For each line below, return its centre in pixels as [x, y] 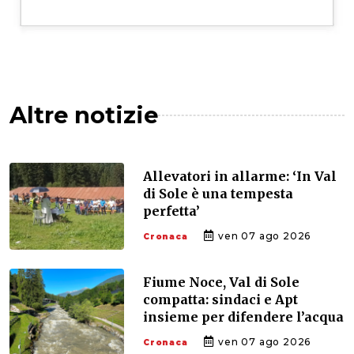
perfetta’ [171, 211]
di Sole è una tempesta [218, 193]
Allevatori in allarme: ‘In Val [240, 176]
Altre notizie [84, 115]
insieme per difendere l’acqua [243, 316]
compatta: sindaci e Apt [220, 299]
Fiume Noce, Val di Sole [221, 282]
